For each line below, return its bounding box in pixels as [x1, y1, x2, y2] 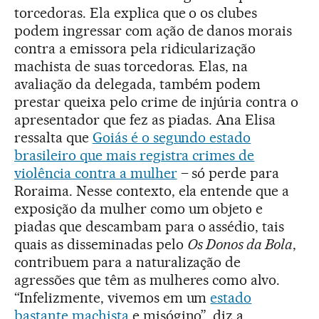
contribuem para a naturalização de [14, 253, 241, 271]
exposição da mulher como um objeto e [14, 199, 263, 217]
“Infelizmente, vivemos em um [14, 288, 211, 306]
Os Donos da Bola [187, 235, 293, 253]
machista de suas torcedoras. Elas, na [14, 57, 249, 75]
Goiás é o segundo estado [92, 128, 251, 146]
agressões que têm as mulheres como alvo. [14, 271, 281, 288]
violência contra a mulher [14, 164, 177, 182]
